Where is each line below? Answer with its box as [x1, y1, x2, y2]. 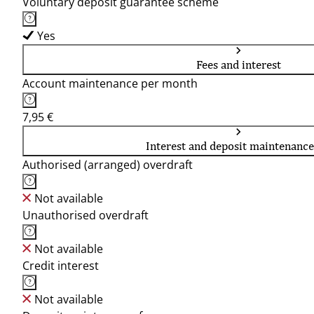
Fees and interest [196, 57, 281, 71]
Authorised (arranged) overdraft [22, 157, 193, 172]
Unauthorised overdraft [22, 207, 149, 223]
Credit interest [22, 258, 99, 273]
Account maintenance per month [22, 76, 198, 91]
